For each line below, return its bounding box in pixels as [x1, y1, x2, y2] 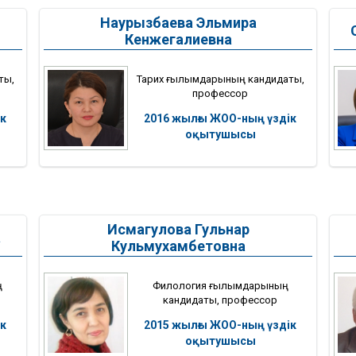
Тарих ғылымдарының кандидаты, [136, 72, 304, 85]
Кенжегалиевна [124, 30, 232, 48]
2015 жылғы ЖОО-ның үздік [144, 318, 296, 331]
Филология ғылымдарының [152, 279, 288, 292]
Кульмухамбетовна [110, 237, 246, 254]
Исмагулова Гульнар [106, 220, 250, 238]
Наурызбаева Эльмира [99, 14, 257, 31]
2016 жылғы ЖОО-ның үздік [144, 111, 296, 125]
